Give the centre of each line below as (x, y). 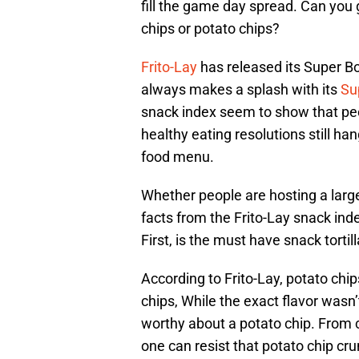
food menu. (177, 157)
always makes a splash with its (241, 90)
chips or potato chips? (210, 29)
